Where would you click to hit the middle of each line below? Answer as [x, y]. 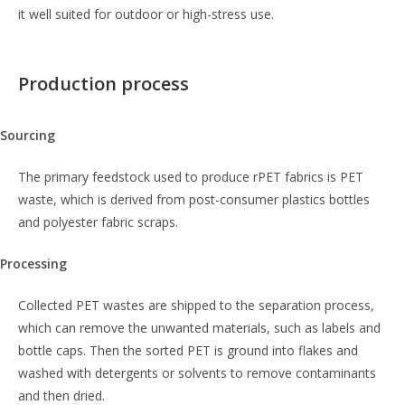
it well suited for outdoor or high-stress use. [146, 14]
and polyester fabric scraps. [98, 222]
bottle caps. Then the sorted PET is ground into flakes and [188, 350]
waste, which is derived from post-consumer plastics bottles [194, 199]
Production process [104, 84]
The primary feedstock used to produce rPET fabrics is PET [191, 177]
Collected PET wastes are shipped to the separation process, [196, 305]
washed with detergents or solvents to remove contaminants [197, 373]
